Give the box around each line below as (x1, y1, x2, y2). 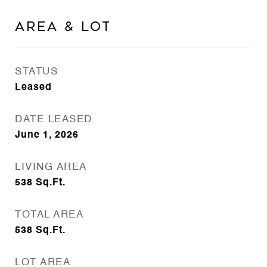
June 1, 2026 (15, 131, 79, 140)
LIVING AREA (15, 162, 87, 172)
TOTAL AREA (15, 210, 83, 220)
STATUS (15, 67, 58, 77)
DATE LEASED (15, 114, 92, 125)
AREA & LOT (15, 20, 111, 34)
